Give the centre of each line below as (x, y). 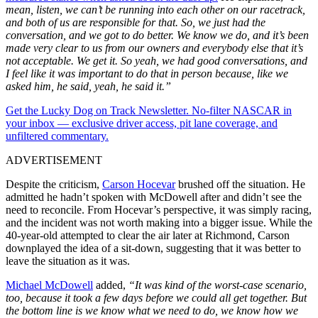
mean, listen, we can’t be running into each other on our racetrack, (155, 9)
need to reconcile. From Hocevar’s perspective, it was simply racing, (159, 209)
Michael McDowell (49, 285)
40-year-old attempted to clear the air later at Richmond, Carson (148, 235)
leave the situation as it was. (68, 261)
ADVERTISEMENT (54, 160)
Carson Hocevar (139, 184)
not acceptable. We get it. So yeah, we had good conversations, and (157, 60)
